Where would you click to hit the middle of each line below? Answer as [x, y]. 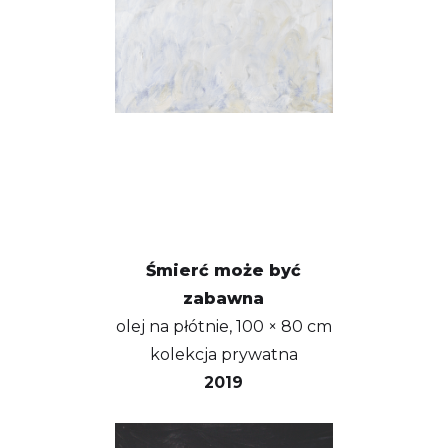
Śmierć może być [223, 271]
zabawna [223, 299]
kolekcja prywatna [223, 355]
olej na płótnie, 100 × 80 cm [223, 327]
